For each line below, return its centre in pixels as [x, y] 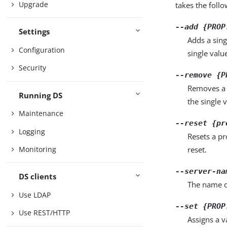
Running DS [41, 95]
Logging [32, 131]
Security [33, 68]
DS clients [38, 177]
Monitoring [38, 149]
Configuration [42, 50]
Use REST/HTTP [45, 213]
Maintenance [41, 113]
